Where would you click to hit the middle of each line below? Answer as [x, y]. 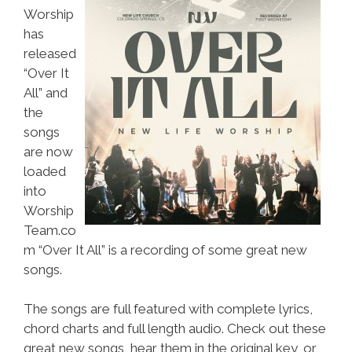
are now [48, 151]
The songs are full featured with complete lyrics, [168, 309]
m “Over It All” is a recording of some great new [165, 249]
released [50, 53]
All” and [46, 92]
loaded [45, 171]
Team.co [50, 230]
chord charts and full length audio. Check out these [175, 328]
